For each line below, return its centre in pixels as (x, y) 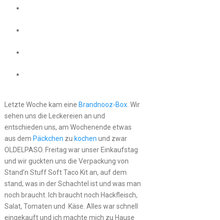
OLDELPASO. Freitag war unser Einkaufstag (71, 150)
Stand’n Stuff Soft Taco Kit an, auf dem (65, 172)
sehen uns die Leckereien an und (55, 116)
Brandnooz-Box (103, 104)
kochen (85, 138)
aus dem (18, 138)
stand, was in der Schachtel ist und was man (72, 183)
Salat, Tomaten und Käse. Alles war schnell (71, 206)
